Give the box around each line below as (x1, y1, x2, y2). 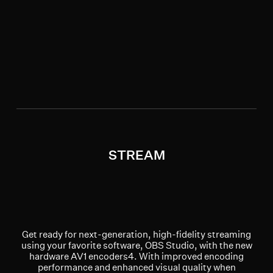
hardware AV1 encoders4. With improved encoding (29, 250, 244, 262)
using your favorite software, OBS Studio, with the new (21, 239, 252, 251)
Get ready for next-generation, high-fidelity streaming (22, 228, 251, 240)
